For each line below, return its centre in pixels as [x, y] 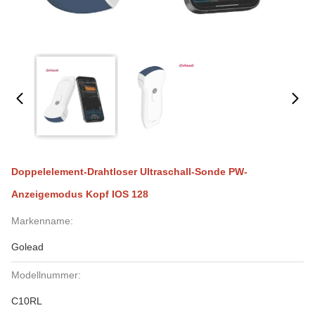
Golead [27, 247]
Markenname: [42, 221]
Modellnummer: [46, 275]
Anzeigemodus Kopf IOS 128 [80, 194]
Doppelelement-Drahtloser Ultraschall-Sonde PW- [129, 172]
